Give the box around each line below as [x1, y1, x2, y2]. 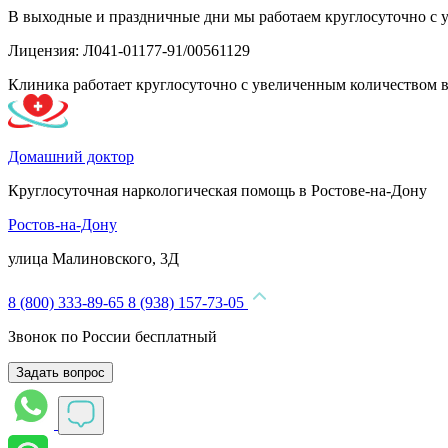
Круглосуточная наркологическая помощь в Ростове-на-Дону [8, 182, 427, 199]
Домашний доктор [8, 148, 134, 165]
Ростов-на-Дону [8, 216, 117, 233]
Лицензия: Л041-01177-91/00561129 [8, 42, 250, 59]
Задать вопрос [16, 365, 105, 380]
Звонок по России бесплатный [8, 328, 217, 345]
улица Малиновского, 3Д [8, 250, 179, 267]
